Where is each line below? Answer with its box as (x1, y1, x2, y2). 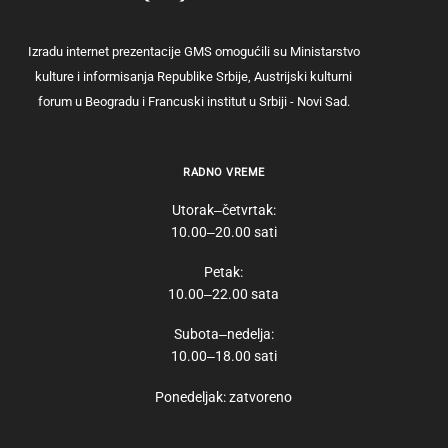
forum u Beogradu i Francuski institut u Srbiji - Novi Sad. (37, 93, 350, 109)
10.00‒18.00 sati (170, 348, 277, 365)
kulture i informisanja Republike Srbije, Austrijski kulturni (35, 68, 353, 84)
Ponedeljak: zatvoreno (155, 388, 293, 405)
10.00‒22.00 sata (168, 286, 280, 303)
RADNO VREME (183, 165, 265, 179)
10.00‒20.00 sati (170, 224, 277, 241)
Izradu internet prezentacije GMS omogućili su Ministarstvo (27, 43, 360, 59)
